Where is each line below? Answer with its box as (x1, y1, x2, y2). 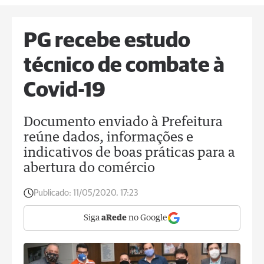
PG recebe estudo (24, 31, 190, 52)
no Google (127, 214, 167, 222)
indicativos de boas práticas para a (24, 147, 235, 160)
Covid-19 (24, 80, 105, 101)
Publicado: (34, 189, 71, 197)
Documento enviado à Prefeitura (24, 116, 223, 129)
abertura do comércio (24, 162, 155, 175)
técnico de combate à (24, 55, 225, 77)
